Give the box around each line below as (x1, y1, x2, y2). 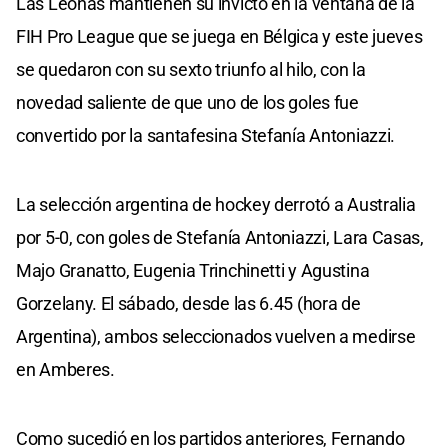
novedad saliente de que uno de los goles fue (16, 91, 359, 113)
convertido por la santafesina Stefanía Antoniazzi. (16, 124, 396, 146)
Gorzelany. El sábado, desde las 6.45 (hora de (16, 292, 361, 314)
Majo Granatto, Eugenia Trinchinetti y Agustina (16, 259, 370, 281)
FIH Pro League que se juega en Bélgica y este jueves (16, 25, 423, 47)
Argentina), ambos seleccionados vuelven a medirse (16, 325, 416, 347)
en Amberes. (16, 358, 115, 380)
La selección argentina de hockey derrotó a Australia (16, 193, 416, 215)
